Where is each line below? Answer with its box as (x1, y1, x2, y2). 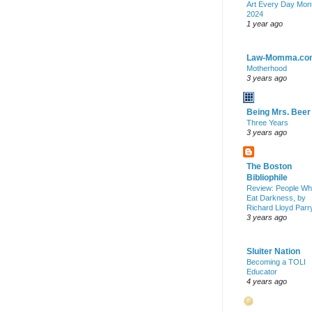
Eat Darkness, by (247, 194, 306, 203)
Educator (247, 267, 277, 276)
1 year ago (247, 19, 283, 29)
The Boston (247, 162, 292, 172)
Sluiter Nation (247, 247, 300, 257)
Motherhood (247, 64, 287, 73)
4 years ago (247, 277, 287, 286)
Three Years (247, 118, 288, 127)
